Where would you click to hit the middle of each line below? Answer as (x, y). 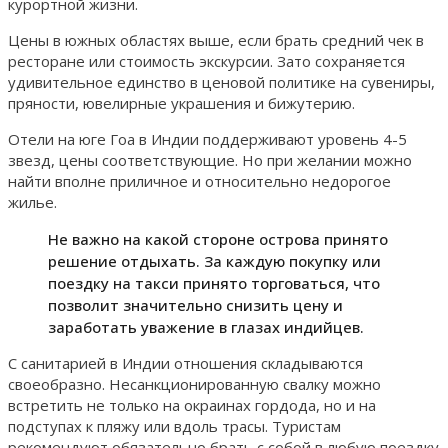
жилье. (32, 201)
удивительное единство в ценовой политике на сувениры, (221, 81)
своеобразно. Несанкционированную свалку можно (194, 383)
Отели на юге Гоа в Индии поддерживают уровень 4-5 (207, 138)
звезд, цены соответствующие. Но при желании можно (210, 159)
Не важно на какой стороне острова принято (218, 238)
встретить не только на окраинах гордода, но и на (192, 404)
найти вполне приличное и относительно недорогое (199, 180)
